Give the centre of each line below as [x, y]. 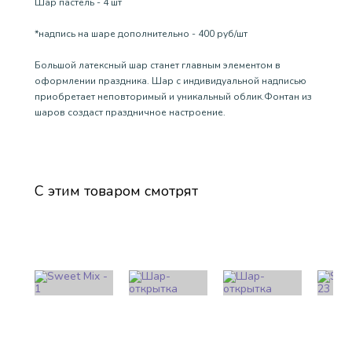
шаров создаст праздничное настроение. [130, 112]
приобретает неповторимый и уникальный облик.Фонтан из [173, 96]
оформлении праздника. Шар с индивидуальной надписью [170, 81]
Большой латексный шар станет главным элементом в [158, 65]
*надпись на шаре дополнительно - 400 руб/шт [141, 33]
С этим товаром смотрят [116, 191]
